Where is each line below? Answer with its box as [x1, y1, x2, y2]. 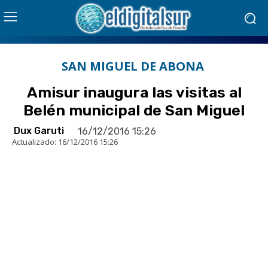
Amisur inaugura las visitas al [26, 84, 242, 101]
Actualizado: [12, 136, 56, 147]
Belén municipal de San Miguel [23, 102, 245, 119]
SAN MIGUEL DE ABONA [61, 58, 204, 74]
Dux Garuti [14, 125, 64, 137]
